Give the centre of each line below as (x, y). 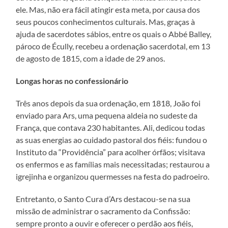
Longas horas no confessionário (72, 80)
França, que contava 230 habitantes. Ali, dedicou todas (111, 127)
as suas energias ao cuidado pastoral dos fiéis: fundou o (112, 139)
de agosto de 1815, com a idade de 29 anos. (91, 58)
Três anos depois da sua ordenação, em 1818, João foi (108, 103)
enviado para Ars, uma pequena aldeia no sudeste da (107, 115)
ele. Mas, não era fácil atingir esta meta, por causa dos (108, 9)
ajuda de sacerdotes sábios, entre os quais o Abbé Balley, (114, 34)
